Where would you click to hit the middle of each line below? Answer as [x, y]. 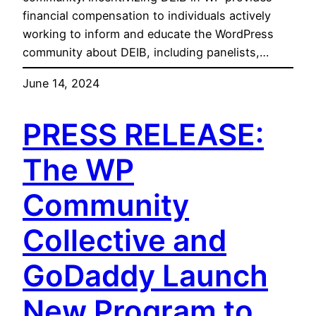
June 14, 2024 [61, 84]
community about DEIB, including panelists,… [146, 53]
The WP [78, 170]
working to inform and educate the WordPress [148, 34]
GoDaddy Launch [145, 276]
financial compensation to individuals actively [147, 16]
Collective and [124, 241]
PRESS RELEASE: [143, 135]
